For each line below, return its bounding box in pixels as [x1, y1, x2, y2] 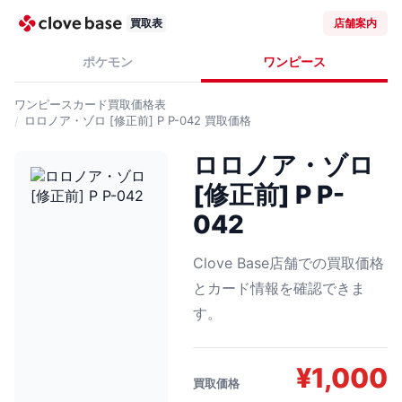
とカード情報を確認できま [192, 279, 365, 297]
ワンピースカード [14, 97, 108, 111]
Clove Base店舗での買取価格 [192, 254, 384, 272]
